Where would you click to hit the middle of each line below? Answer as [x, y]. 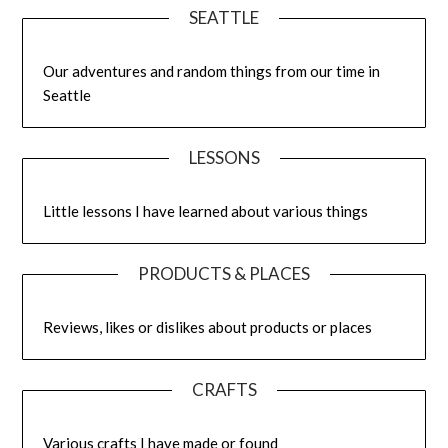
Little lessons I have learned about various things [206, 210]
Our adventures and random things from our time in [212, 70]
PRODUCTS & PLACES [224, 273]
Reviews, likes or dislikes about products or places [208, 326]
